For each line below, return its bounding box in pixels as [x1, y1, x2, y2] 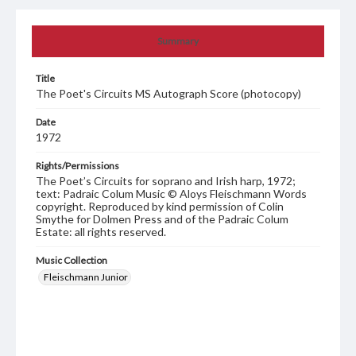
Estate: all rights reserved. [36, 225, 166, 239]
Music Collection [36, 254, 107, 267]
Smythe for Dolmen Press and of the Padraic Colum [36, 212, 288, 226]
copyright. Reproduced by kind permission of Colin [36, 199, 284, 214]
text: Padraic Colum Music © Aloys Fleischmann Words [36, 187, 307, 201]
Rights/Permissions [36, 160, 119, 172]
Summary [157, 35, 199, 48]
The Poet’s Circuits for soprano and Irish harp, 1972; [36, 174, 296, 188]
